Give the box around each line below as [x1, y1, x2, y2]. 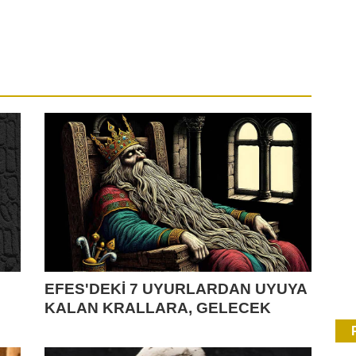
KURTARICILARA [44, 319, 171, 336]
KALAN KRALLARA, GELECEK [44, 300, 271, 317]
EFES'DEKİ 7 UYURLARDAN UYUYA [44, 281, 307, 298]
